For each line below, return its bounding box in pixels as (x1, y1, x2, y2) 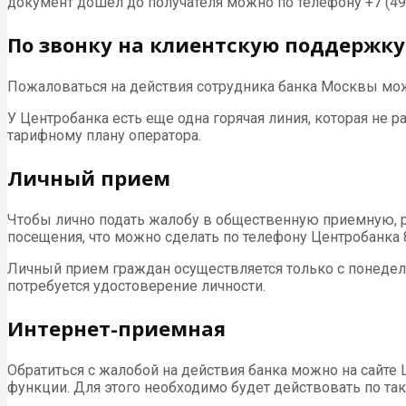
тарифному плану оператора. (7, 126, 201, 144)
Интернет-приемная (7, 314, 226, 342)
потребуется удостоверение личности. (7, 276, 266, 295)
